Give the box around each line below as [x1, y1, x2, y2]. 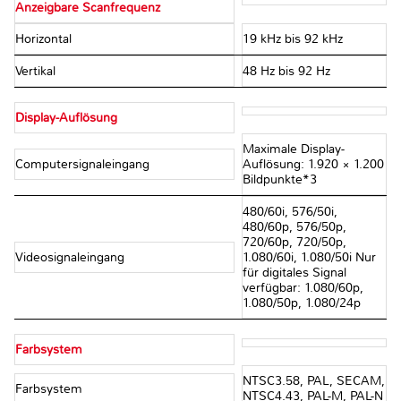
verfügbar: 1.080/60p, [242, 280, 363, 296]
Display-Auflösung [15, 110, 117, 126]
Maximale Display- [242, 141, 345, 158]
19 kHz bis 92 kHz [242, 31, 343, 47]
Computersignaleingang [15, 157, 153, 173]
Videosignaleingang [15, 250, 128, 266]
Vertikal [15, 64, 59, 80]
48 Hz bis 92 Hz [242, 64, 330, 80]
